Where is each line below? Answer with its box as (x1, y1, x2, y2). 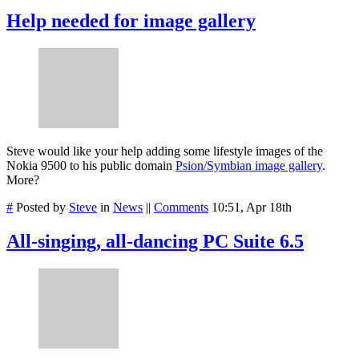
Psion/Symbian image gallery (175, 159, 322, 173)
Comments (154, 200, 208, 215)
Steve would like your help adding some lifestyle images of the (6, 144, 323, 159)
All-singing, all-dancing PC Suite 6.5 (6, 231, 304, 252)
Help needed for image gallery (6, 10, 256, 32)
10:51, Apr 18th (212, 200, 292, 215)
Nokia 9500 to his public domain (6, 159, 175, 173)
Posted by (13, 200, 69, 215)
